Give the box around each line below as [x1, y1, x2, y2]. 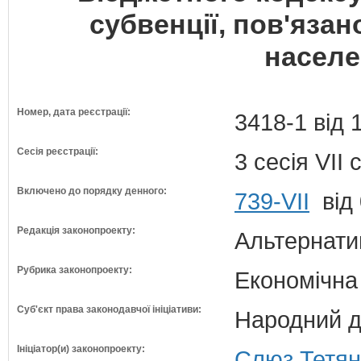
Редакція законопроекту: [17, 225, 135, 236]
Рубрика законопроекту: [17, 264, 132, 276]
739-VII [234, 188, 309, 214]
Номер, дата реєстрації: [17, 106, 131, 118]
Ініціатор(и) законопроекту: [17, 343, 145, 355]
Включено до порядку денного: [17, 185, 167, 197]
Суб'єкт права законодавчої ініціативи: [17, 304, 201, 315]
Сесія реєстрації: [17, 146, 98, 157]
